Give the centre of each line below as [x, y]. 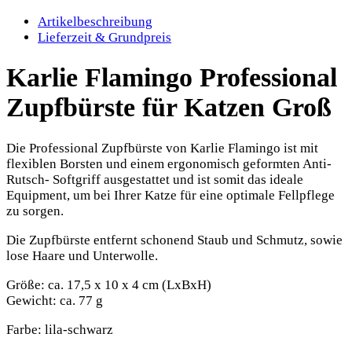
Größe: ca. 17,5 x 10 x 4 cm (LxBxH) [109, 285]
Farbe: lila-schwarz [60, 330]
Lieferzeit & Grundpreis [104, 37]
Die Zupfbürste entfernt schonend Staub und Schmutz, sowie [174, 240]
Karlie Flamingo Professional [172, 78]
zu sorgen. [35, 211]
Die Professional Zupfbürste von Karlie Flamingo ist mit [162, 148]
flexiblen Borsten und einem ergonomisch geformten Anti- [169, 164]
